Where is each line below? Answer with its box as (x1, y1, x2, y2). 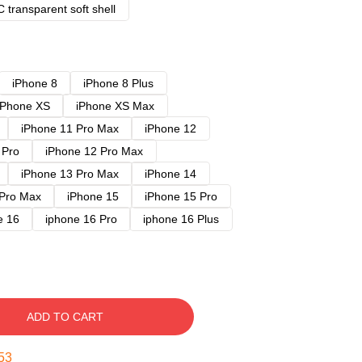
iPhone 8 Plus (83, 77, 154, 90)
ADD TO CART (26, 310, 103, 323)
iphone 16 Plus (143, 213, 219, 225)
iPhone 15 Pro (145, 190, 217, 203)
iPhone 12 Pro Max (45, 145, 143, 158)
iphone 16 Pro (45, 213, 117, 225)
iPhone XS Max (76, 99, 154, 112)
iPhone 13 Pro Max (21, 167, 119, 180)
